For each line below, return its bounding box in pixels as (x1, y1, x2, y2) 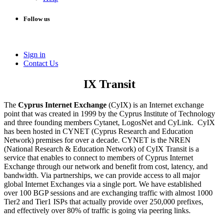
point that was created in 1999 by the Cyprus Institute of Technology (4, 109, 215, 118)
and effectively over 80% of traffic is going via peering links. (4, 206, 191, 215)
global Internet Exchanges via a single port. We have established (4, 179, 201, 188)
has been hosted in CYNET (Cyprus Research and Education (4, 127, 193, 135)
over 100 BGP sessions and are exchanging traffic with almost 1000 (4, 188, 213, 197)
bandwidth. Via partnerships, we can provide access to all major (4, 171, 200, 179)
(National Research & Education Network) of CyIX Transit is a (4, 144, 199, 153)
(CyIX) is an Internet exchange (107, 100, 204, 109)
